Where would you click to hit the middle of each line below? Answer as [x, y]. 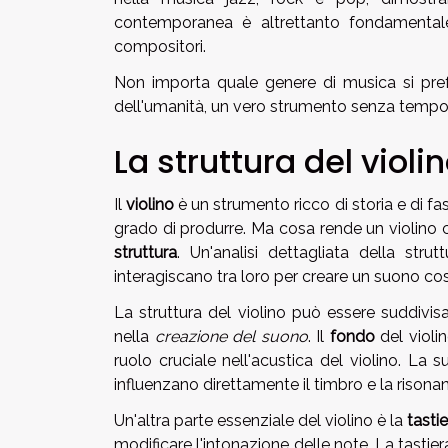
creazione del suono [231, 337]
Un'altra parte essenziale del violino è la [261, 421]
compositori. [160, 47]
